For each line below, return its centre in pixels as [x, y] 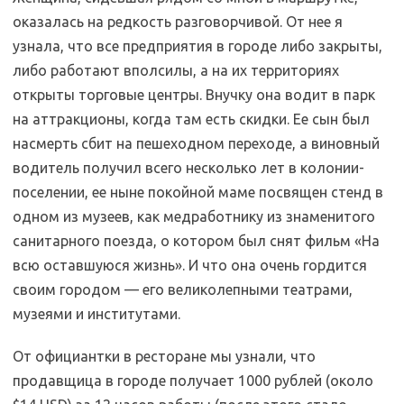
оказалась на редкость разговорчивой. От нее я [178, 22]
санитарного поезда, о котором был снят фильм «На [196, 241]
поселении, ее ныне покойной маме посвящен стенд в [198, 192]
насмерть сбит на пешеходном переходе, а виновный [196, 143]
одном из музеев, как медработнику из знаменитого [194, 216]
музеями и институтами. [96, 314]
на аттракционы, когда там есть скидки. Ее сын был [191, 119]
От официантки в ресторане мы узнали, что [164, 356]
